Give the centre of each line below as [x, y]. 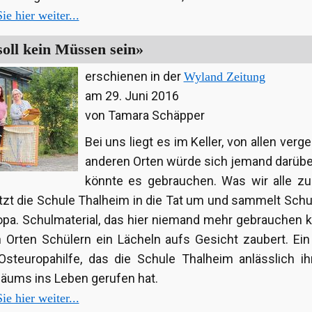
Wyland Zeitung [224, 77]
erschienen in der [134, 77]
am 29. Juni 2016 [132, 96]
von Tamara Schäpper [145, 116]
